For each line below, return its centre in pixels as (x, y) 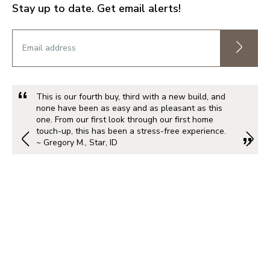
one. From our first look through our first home (125, 120)
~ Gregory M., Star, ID (77, 143)
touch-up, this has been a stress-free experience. (131, 131)
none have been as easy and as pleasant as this (129, 108)
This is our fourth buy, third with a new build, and (131, 97)
